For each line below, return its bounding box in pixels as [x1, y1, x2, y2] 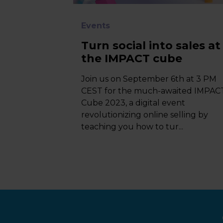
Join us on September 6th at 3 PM [81, 74, 217, 84]
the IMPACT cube [81, 52, 183, 65]
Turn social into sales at [81, 39, 221, 52]
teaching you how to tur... [81, 122, 184, 131]
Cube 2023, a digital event [81, 98, 186, 108]
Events [81, 21, 111, 30]
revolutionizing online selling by [81, 110, 209, 119]
